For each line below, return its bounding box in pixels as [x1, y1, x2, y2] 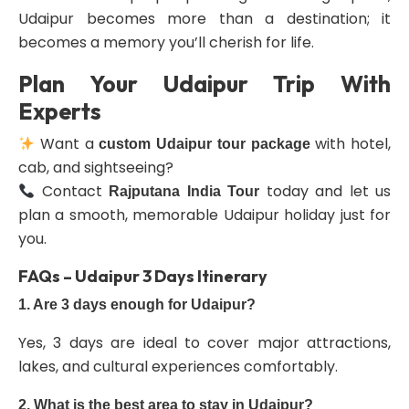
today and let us [259, 181, 392, 202]
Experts [18, 97, 101, 126]
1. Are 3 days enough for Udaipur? [18, 297, 256, 312]
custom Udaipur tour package [99, 136, 310, 152]
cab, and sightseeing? [18, 157, 173, 178]
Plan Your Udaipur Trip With [18, 69, 391, 99]
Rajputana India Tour [109, 184, 260, 199]
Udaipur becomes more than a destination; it [18, 8, 391, 29]
